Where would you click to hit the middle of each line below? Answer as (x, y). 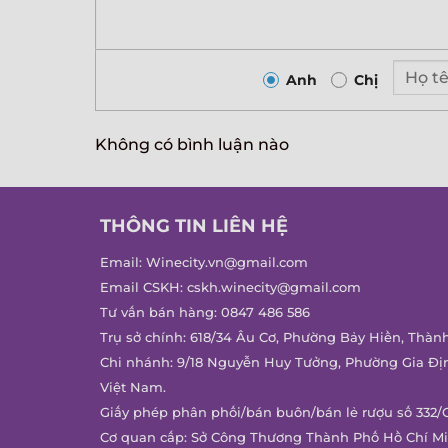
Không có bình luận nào (191, 144)
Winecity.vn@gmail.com (226, 262)
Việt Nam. (132, 387)
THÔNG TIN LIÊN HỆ (193, 225)
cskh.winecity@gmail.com (273, 287)
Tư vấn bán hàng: (160, 312)
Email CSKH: (143, 287)
